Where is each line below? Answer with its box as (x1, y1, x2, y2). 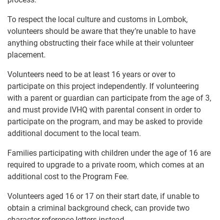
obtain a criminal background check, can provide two (7, 203, 190, 213)
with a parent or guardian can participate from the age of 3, (7, 93, 211, 103)
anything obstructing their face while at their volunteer (7, 38, 193, 48)
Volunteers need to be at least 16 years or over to (7, 69, 175, 79)
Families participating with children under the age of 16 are (7, 148, 211, 158)
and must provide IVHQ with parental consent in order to (7, 105, 201, 114)
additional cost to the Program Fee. (7, 171, 129, 181)
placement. (7, 50, 46, 59)
